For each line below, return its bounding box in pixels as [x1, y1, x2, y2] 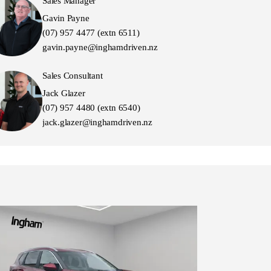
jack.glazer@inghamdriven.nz [42, 117, 152, 127]
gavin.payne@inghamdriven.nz [42, 42, 158, 52]
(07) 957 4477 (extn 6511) [42, 27, 140, 38]
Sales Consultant [42, 70, 103, 80]
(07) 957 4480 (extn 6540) [42, 102, 140, 113]
